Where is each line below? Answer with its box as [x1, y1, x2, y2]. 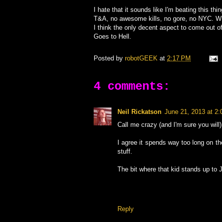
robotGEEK [125, 55, 158, 62]
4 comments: [94, 80, 170, 93]
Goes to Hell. [94, 33, 131, 40]
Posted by [94, 55, 125, 62]
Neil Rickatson [117, 108, 162, 115]
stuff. [117, 148, 132, 155]
